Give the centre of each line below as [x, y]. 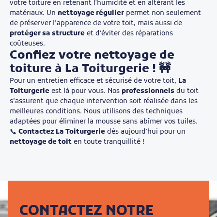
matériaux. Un [34, 14]
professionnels [148, 92]
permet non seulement [163, 14]
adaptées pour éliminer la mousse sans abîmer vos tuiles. [104, 122]
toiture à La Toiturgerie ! [83, 70]
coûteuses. [27, 44]
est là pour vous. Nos [85, 92]
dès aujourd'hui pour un [145, 132]
